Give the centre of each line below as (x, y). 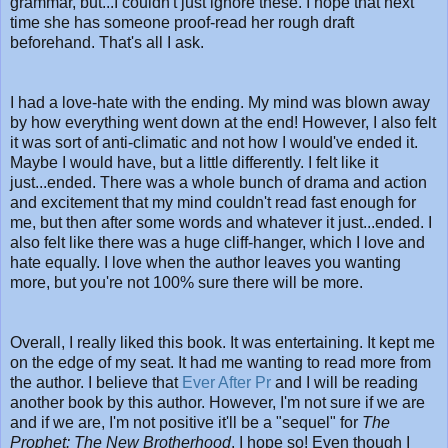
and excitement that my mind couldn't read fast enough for (213, 202)
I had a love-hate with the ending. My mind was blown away (220, 102)
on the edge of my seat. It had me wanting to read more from (220, 362)
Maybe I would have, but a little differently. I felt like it (194, 162)
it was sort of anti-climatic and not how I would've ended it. (214, 142)
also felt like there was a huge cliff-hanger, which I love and (217, 242)
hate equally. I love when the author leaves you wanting (205, 262)
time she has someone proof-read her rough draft (182, 22)
